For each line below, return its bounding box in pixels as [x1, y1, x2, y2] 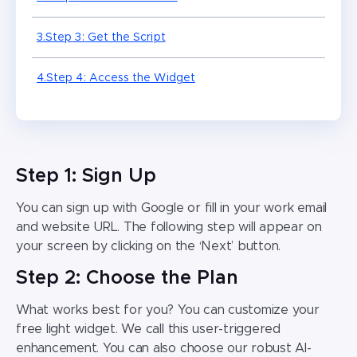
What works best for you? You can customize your [16, 304, 320, 317]
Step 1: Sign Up [16, 167, 156, 186]
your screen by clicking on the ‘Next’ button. [16, 240, 281, 253]
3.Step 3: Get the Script [37, 32, 166, 44]
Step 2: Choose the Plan [16, 269, 238, 288]
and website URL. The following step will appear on [16, 221, 323, 234]
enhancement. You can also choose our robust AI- [16, 342, 312, 355]
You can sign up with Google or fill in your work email [16, 202, 328, 215]
